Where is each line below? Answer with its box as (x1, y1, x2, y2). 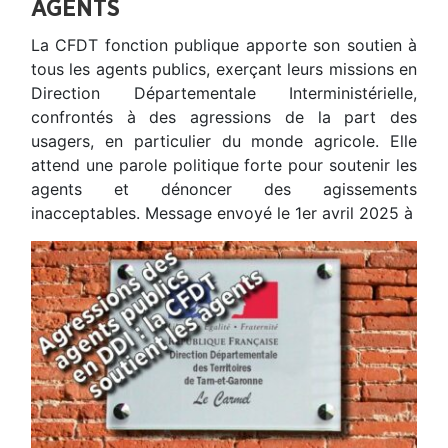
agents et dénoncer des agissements (31, 178, 417, 199)
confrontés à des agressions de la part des (31, 106, 417, 127)
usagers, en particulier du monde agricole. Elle (31, 130, 417, 151)
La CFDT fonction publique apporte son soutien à (31, 34, 417, 55)
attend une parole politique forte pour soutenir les (31, 154, 417, 175)
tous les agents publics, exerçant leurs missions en (31, 58, 417, 79)
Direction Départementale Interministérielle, (31, 82, 417, 103)
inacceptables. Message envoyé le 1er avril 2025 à (31, 202, 413, 223)
